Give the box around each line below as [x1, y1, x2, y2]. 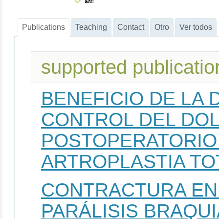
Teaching [75, 22, 107, 31]
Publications [22, 22, 65, 31]
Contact [117, 22, 144, 31]
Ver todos [179, 22, 212, 31]
